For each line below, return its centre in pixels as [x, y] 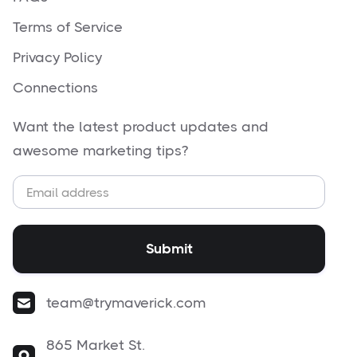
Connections [55, 88]
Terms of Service [68, 27]
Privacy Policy [57, 58]
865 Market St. [96, 345]
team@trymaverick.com [126, 302]
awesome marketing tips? [100, 151]
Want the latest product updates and [141, 127]
